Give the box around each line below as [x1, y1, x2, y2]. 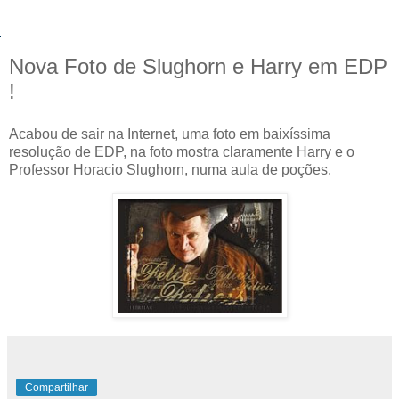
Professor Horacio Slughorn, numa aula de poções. [9, 161, 331, 177]
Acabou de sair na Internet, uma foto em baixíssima [9, 126, 330, 142]
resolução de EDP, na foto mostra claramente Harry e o [9, 143, 354, 159]
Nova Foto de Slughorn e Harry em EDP [9, 54, 387, 78]
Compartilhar [25, 380, 88, 394]
